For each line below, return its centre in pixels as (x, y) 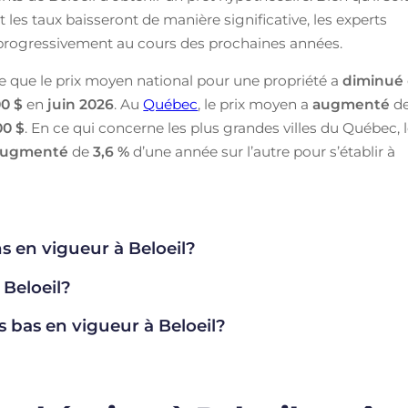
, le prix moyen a (255, 105)
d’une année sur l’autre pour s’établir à (263, 152)
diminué (373, 81)
